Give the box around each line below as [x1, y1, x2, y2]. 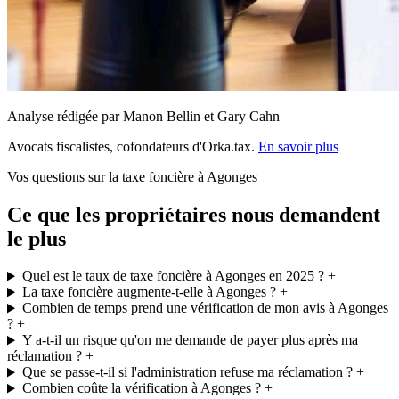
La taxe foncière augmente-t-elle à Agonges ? [21, 284, 276, 300]
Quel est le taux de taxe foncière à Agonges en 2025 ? [21, 268, 324, 284]
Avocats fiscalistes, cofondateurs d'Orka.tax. [7, 138, 258, 154]
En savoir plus [258, 138, 338, 154]
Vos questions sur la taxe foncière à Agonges [7, 168, 257, 184]
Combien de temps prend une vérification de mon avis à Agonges [21, 300, 388, 316]
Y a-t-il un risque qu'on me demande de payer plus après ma [21, 332, 358, 348]
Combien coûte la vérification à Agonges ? [21, 380, 261, 396]
